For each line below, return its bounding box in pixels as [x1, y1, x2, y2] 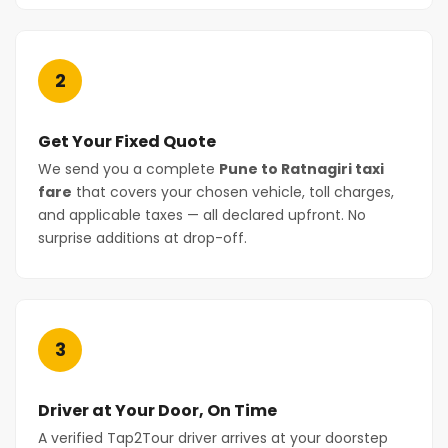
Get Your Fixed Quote [38, 130, 216, 153]
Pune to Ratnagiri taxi [219, 159, 384, 179]
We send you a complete [38, 159, 219, 179]
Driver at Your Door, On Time [38, 399, 277, 422]
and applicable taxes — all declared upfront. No [38, 205, 366, 225]
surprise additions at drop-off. [38, 228, 247, 248]
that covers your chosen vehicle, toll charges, [72, 182, 394, 202]
